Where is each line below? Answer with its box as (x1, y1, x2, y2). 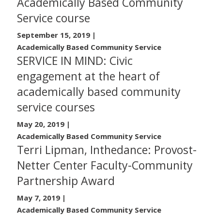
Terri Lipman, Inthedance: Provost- (17, 141, 197, 157)
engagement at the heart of (17, 68, 160, 84)
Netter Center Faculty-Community (17, 157, 193, 173)
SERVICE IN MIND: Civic (17, 52, 133, 68)
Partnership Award (17, 172, 115, 188)
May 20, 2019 (17, 119, 64, 129)
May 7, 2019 (17, 192, 60, 202)
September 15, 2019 (17, 30, 90, 40)
